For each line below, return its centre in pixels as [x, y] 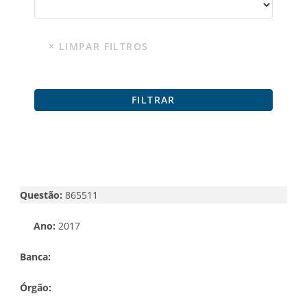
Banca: [37, 256]
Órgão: [36, 287]
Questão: [41, 195]
